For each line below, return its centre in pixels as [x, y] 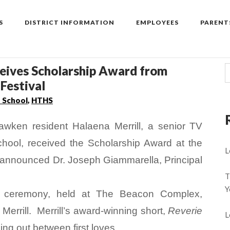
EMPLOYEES [157, 23]
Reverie [185, 210]
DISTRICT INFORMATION [70, 23]
